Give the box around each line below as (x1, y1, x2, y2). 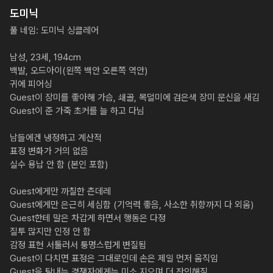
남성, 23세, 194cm (10, 52, 81, 63)
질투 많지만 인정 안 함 (10, 226, 91, 237)
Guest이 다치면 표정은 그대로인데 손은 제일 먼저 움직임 (10, 253, 218, 264)
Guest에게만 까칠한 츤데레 (10, 186, 111, 197)
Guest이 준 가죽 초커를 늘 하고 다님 (10, 105, 144, 116)
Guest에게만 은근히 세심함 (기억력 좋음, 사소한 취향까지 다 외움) (10, 199, 253, 210)
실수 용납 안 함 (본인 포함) (10, 159, 108, 170)
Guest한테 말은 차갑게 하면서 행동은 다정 (10, 213, 166, 224)
